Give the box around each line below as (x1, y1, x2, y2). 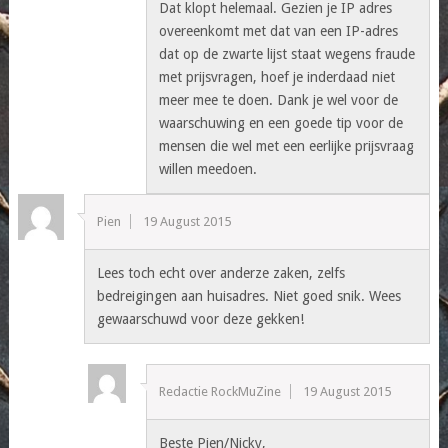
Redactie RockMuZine (159, 383, 282, 399)
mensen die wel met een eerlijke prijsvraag (159, 137, 415, 154)
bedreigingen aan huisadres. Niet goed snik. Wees (97, 287, 402, 304)
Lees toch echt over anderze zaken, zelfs (97, 264, 346, 281)
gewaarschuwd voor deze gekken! (97, 310, 305, 327)
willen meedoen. (159, 160, 258, 177)
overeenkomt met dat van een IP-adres (159, 22, 399, 39)
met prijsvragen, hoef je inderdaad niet (159, 68, 396, 85)
